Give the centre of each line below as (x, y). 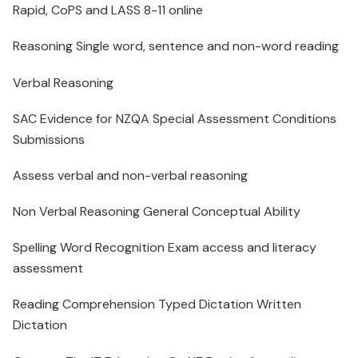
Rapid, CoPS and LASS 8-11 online (108, 10)
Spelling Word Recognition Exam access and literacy (165, 248)
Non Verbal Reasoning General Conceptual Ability (157, 212)
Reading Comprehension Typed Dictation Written (157, 304)
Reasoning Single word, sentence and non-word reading (176, 46)
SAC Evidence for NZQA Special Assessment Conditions (175, 118)
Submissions (49, 139)
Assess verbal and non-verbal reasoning (130, 175)
